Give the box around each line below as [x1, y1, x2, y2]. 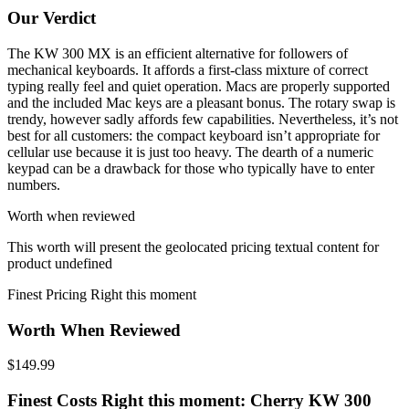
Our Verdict [7, 8, 96, 28]
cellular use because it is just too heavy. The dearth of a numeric [7, 143, 373, 160]
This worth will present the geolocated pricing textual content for [7, 238, 379, 255]
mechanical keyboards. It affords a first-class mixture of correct [7, 61, 368, 78]
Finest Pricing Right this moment [7, 286, 196, 302]
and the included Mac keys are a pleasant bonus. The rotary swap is [7, 94, 395, 110]
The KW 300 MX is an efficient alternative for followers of [7, 45, 348, 61]
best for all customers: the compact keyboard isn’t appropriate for [7, 127, 380, 143]
